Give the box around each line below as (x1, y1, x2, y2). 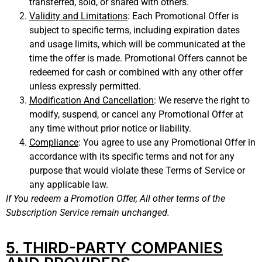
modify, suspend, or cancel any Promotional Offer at (29, 109, 243, 120)
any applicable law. (29, 179, 108, 191)
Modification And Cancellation (29, 95, 154, 106)
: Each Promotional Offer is (127, 11, 239, 22)
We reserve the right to (158, 95, 250, 106)
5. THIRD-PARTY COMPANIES (6, 238, 223, 257)
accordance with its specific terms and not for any (29, 151, 235, 163)
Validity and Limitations (29, 11, 127, 22)
